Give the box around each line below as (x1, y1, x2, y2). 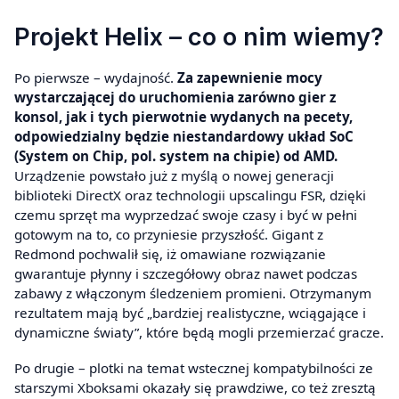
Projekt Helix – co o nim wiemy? (14, 21, 384, 52)
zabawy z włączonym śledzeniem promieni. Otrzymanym (14, 284, 371, 303)
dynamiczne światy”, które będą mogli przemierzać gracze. (14, 323, 384, 342)
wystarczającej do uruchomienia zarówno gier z (14, 88, 336, 107)
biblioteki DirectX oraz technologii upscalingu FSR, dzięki (14, 186, 366, 205)
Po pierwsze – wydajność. (14, 69, 177, 87)
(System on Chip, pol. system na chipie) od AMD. (14, 147, 338, 166)
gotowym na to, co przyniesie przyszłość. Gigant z (14, 225, 323, 244)
